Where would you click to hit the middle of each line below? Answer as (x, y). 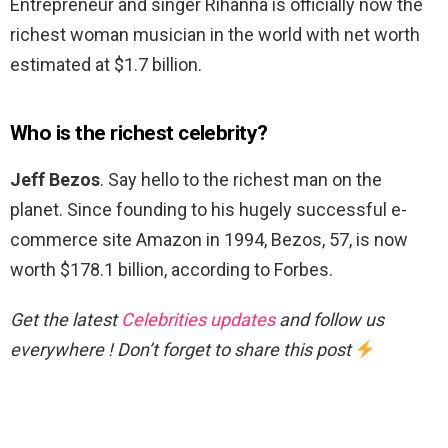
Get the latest (65, 320)
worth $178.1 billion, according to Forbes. (171, 270)
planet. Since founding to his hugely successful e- (208, 210)
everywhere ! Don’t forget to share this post (182, 350)
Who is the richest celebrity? (139, 133)
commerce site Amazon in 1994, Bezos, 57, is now (209, 240)
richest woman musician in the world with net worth (215, 35)
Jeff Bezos (55, 180)
